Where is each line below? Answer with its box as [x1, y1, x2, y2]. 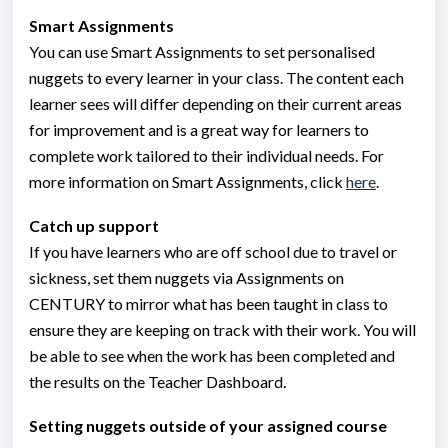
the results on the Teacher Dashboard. [29, 371, 286, 391]
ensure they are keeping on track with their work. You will [29, 319, 416, 339]
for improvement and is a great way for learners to [29, 119, 369, 139]
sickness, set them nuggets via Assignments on [29, 267, 344, 287]
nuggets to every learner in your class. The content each [29, 67, 404, 87]
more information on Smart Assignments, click [29, 171, 346, 191]
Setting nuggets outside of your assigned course [29, 415, 387, 435]
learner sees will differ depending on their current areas [29, 93, 402, 113]
